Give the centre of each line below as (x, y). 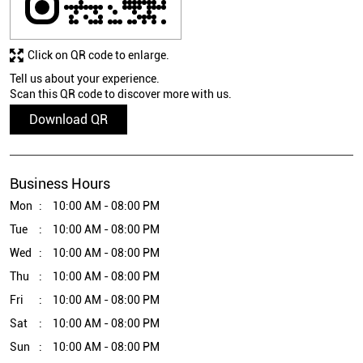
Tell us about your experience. (85, 79)
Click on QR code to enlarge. (98, 56)
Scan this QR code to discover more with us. (121, 94)
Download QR (68, 120)
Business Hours (60, 184)
